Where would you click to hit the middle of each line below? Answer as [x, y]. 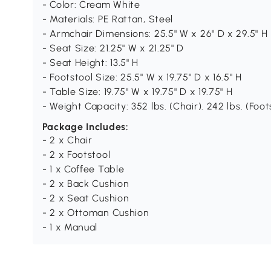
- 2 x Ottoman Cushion [96, 213]
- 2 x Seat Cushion [86, 198]
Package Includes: [85, 127]
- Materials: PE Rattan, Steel [108, 19]
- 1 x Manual [70, 227]
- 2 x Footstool [76, 155]
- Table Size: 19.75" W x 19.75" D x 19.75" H [137, 92]
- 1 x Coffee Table [83, 169]
